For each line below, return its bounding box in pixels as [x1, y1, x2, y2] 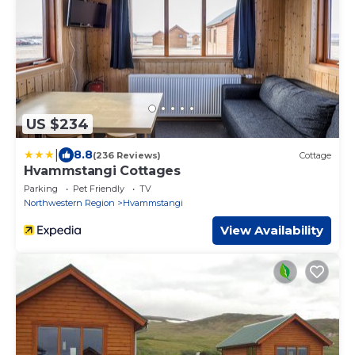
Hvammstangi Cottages [24, 163, 181, 179]
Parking [24, 183, 58, 195]
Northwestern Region [24, 197, 115, 209]
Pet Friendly [73, 183, 124, 195]
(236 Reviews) [93, 149, 161, 161]
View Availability [220, 223, 323, 239]
